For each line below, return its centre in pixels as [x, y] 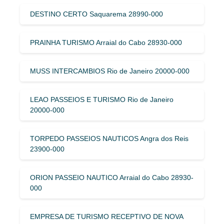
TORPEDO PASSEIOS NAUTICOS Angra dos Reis [109, 138]
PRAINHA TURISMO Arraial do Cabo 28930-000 [106, 42]
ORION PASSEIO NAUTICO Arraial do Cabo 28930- [112, 177]
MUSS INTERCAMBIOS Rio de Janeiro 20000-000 [110, 71]
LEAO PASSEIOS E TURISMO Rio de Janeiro [102, 99]
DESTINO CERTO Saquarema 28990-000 [96, 14]
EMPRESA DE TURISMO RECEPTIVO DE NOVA [106, 216]
